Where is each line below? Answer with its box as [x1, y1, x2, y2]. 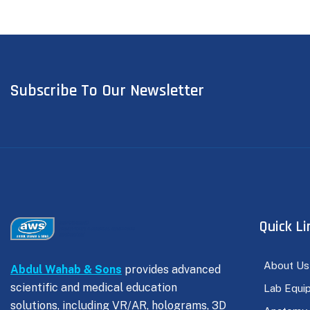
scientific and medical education [10, 281, 177, 295]
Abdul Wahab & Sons [10, 263, 122, 277]
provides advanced [122, 263, 221, 277]
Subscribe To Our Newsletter [10, 80, 204, 102]
